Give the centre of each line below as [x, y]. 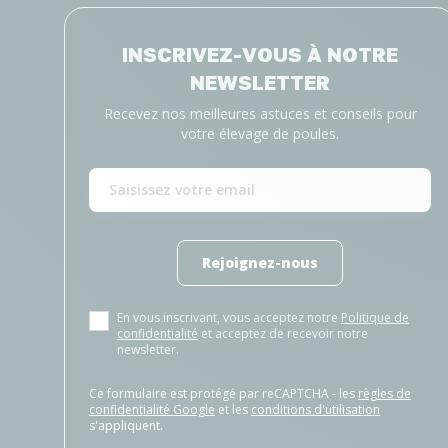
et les [233, 409]
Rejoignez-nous [260, 262]
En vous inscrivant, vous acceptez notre [229, 317]
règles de [384, 393]
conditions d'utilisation [315, 409]
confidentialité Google [152, 409]
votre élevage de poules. [260, 133]
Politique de [375, 317]
